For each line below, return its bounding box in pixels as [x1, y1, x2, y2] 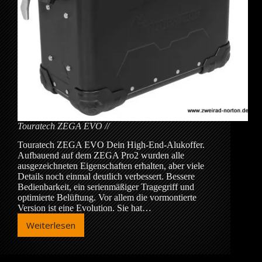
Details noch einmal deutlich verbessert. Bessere [18, 171, 195, 182]
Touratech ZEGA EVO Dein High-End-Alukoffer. [18, 140, 205, 150]
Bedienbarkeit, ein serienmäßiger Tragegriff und [18, 182, 194, 192]
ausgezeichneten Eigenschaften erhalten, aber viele [18, 161, 204, 171]
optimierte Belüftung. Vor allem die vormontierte [18, 192, 196, 203]
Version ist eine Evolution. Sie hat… [18, 203, 151, 213]
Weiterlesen [26, 219, 75, 232]
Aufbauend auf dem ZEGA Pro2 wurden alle [18, 150, 184, 161]
